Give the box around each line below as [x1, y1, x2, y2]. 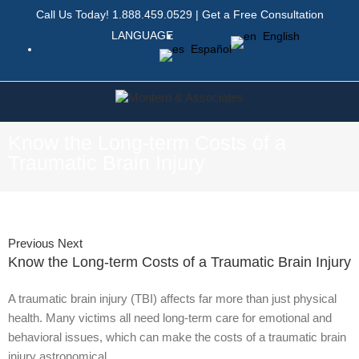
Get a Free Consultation [201, 8, 324, 21]
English [256, 30, 300, 42]
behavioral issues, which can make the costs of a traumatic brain [8, 330, 346, 344]
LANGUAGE [111, 29, 179, 42]
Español [184, 42, 232, 55]
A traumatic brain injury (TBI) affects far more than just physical [8, 292, 337, 305]
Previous [8, 236, 54, 250]
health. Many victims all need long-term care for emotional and [8, 311, 332, 325]
